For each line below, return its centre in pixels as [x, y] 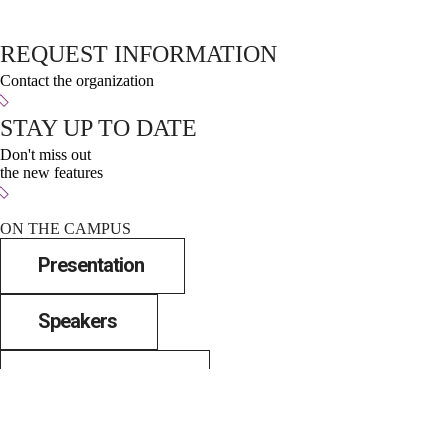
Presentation [91, 265]
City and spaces [103, 377]
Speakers [77, 321]
